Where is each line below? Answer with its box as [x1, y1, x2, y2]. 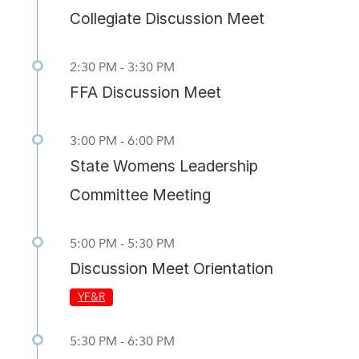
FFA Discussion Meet [70, 82, 221, 102]
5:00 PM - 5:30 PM [70, 235, 175, 251]
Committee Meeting [70, 184, 211, 204]
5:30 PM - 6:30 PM [70, 333, 175, 349]
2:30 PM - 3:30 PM [70, 58, 175, 75]
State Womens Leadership [70, 155, 258, 175]
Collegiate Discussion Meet [70, 8, 264, 28]
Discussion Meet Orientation [70, 258, 273, 278]
